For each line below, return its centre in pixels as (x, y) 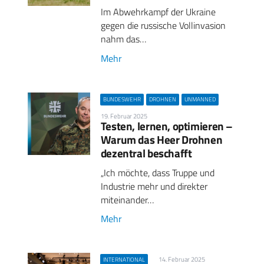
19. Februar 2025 (124, 116)
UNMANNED (200, 99)
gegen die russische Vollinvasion (163, 26)
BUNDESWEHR (122, 99)
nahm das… (123, 39)
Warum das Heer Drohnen (161, 139)
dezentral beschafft (146, 153)
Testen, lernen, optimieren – (167, 126)
